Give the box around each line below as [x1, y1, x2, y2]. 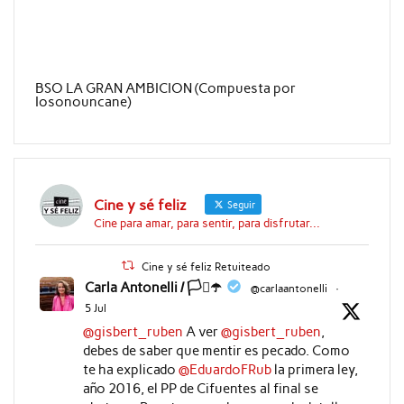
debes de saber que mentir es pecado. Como [82, 342, 350, 359]
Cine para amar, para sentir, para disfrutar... [93, 216, 320, 230]
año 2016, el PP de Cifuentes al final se [82, 380, 318, 397]
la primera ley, [271, 361, 358, 378]
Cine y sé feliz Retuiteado [142, 260, 271, 273]
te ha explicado [82, 361, 179, 378]
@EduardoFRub [178, 361, 271, 378]
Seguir [224, 198, 256, 211]
